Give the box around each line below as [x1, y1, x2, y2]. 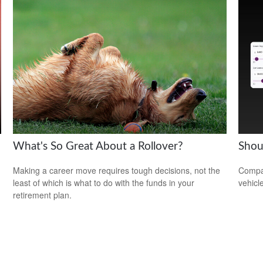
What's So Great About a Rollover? [13, 140, 184, 152]
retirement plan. [13, 188, 72, 201]
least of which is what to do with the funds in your [13, 176, 195, 188]
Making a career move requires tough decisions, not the [13, 164, 221, 176]
